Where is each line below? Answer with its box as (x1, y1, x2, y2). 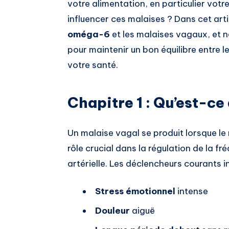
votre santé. (67, 59, 118, 71)
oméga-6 (67, 29, 110, 40)
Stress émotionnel (95, 186, 175, 197)
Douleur (95, 205, 130, 217)
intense (175, 186, 208, 197)
